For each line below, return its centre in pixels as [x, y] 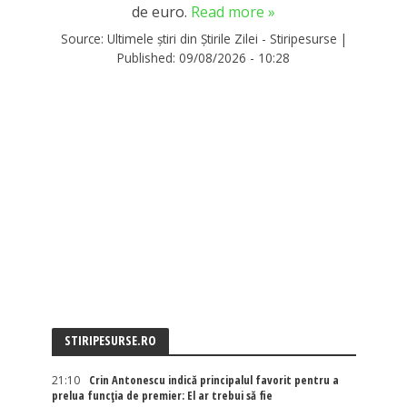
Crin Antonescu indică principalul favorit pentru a [213, 380]
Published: [148, 57]
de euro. [161, 12]
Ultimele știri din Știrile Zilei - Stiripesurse [222, 38]
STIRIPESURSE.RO [110, 340]
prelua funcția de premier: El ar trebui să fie [162, 395]
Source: [84, 38]
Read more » [233, 12]
